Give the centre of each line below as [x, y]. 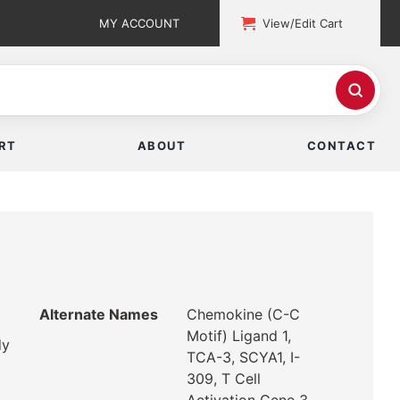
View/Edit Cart [303, 23]
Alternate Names [99, 315]
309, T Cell [223, 379]
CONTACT [341, 146]
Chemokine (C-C [243, 315]
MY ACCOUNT [140, 23]
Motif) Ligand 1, [238, 336]
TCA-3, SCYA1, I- [243, 358]
